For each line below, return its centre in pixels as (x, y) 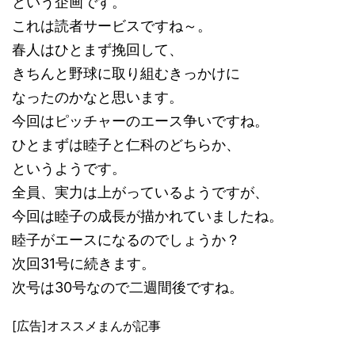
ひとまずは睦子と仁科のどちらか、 (126, 145)
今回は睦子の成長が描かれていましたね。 (147, 216)
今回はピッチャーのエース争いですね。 (140, 121)
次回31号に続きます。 (84, 264)
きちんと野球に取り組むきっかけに (126, 74)
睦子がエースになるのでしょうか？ (126, 240)
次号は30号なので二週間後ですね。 (128, 288)
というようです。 (69, 169)
